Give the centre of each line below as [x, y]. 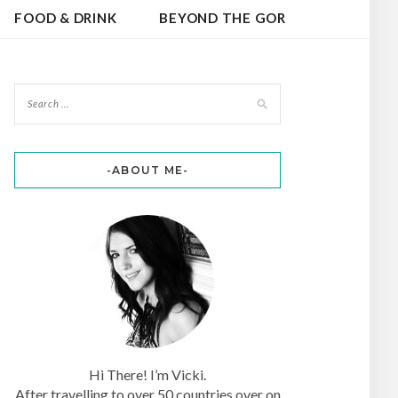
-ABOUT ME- [147, 170]
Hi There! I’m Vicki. [147, 375]
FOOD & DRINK [66, 17]
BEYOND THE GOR [223, 17]
